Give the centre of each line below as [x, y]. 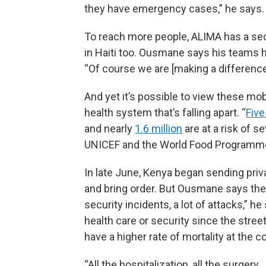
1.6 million [159, 129]
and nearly [110, 129]
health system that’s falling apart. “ [165, 113]
